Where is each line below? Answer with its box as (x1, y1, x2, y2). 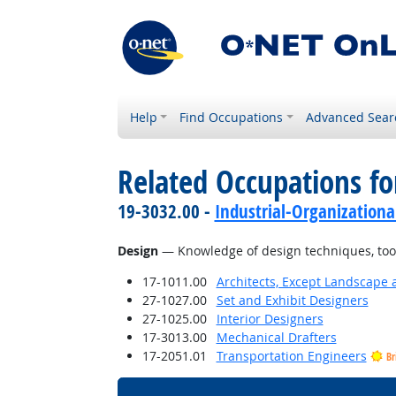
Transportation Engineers (216, 347, 367, 364)
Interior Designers (216, 310, 324, 327)
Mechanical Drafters (216, 329, 337, 346)
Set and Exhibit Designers (216, 292, 369, 308)
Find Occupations (179, 109, 284, 126)
